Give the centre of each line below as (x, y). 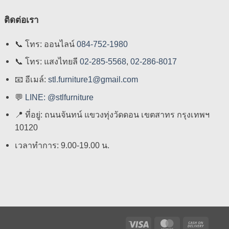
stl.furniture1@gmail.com (93, 79)
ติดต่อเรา (21, 20)
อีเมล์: (35, 79)
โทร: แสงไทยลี (51, 62)
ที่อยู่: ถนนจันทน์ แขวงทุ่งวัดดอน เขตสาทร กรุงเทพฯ (116, 115)
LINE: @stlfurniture (59, 97)
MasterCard (197, 224)
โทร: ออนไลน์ (51, 44)
